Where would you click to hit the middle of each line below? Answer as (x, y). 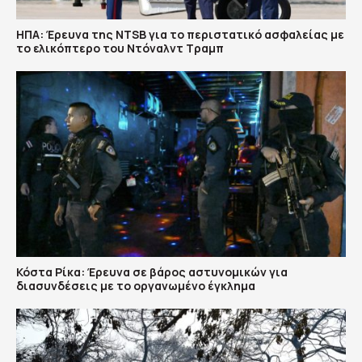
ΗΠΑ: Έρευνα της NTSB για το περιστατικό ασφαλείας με (180, 34)
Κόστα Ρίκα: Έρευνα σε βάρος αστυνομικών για (152, 271)
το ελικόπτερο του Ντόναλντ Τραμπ (120, 48)
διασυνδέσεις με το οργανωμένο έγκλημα (136, 285)
